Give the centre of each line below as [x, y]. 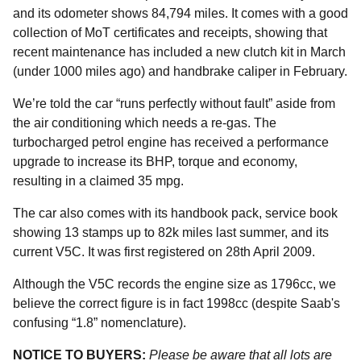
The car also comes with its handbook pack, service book [175, 213]
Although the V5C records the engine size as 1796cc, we [174, 284]
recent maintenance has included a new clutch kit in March [179, 52]
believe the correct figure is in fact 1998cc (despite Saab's [176, 303]
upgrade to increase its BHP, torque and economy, [155, 161]
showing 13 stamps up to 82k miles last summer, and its [171, 232]
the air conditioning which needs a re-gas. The [145, 122]
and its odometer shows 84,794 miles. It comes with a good [180, 13]
